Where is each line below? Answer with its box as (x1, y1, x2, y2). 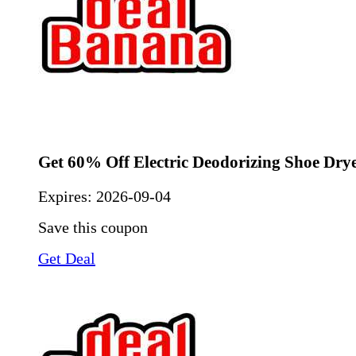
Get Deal (38, 249, 95, 267)
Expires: (38, 187, 96, 205)
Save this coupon (38, 218, 148, 236)
